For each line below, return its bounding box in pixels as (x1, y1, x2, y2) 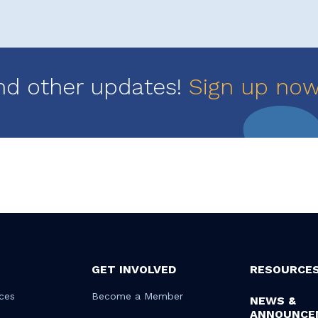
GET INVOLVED (91, 263, 176, 276)
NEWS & (249, 294, 296, 307)
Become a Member (91, 290, 183, 302)
